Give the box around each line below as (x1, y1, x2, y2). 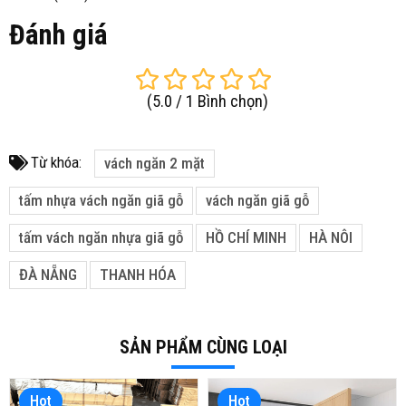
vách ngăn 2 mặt (104, 154, 205, 173)
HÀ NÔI (309, 228, 353, 247)
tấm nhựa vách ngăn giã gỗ (19, 191, 183, 210)
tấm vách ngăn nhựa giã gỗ (19, 228, 183, 247)
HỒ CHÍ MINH (206, 228, 286, 247)
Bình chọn (198, 92, 263, 112)
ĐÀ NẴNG (19, 266, 77, 285)
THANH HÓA (100, 266, 176, 285)
